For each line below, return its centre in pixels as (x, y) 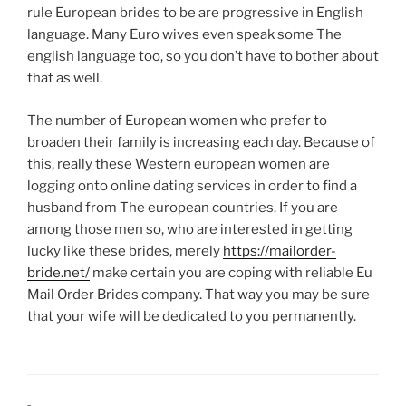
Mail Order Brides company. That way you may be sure (198, 294)
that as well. (65, 78)
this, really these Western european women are (179, 164)
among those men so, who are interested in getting (190, 229)
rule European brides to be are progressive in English (195, 13)
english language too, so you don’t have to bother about (203, 57)
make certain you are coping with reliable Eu (231, 272)
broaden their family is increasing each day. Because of (201, 142)
